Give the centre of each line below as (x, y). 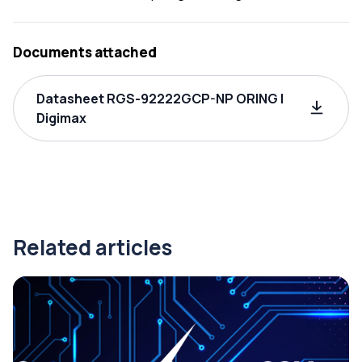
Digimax (61, 118)
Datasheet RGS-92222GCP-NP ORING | (160, 99)
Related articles (93, 247)
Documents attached (85, 52)
